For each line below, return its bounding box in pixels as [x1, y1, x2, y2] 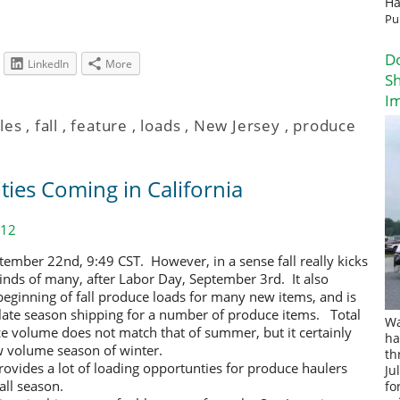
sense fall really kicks [239, 252, 368, 271]
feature [71, 115, 129, 137]
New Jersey [193, 115, 280, 137]
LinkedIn [28, 55, 69, 71]
